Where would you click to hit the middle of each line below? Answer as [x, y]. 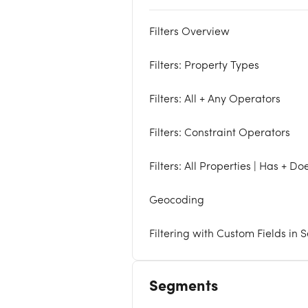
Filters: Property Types [204, 66]
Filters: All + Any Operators [215, 100]
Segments [184, 287]
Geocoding [177, 201]
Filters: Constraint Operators [220, 133]
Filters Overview [189, 32]
